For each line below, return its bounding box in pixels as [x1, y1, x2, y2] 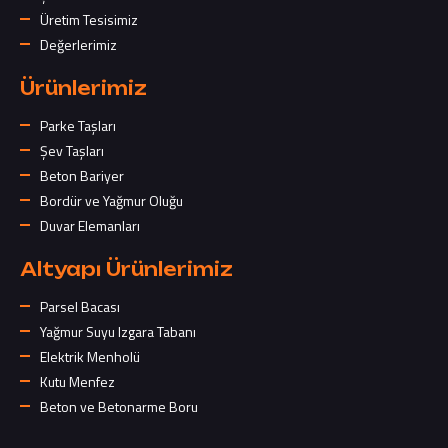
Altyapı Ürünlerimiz [20, 257, 233, 280]
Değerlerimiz [40, 33, 117, 55]
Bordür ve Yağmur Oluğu [40, 189, 183, 211]
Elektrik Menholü [40, 345, 140, 367]
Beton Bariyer [40, 164, 124, 186]
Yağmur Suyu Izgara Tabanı [40, 320, 196, 342]
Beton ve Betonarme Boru [40, 395, 198, 417]
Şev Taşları [40, 139, 104, 161]
